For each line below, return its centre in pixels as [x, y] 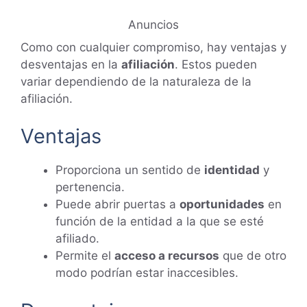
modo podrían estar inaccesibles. [147, 273]
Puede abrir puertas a [118, 205]
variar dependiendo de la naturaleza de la [136, 81]
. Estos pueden [216, 64]
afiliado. [77, 239]
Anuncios [153, 24]
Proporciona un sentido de [130, 170]
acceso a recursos [167, 256]
